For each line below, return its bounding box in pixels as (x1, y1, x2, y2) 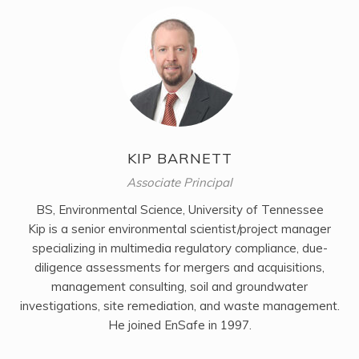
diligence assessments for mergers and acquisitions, (34, 259, 325, 275)
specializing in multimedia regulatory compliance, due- (31, 240, 328, 256)
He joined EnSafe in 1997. (107, 317, 252, 333)
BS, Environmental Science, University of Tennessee (35, 201, 324, 217)
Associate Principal (127, 174, 232, 190)
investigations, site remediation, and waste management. (19, 297, 340, 313)
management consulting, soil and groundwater (51, 278, 308, 294)
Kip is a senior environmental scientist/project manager (28, 220, 331, 236)
